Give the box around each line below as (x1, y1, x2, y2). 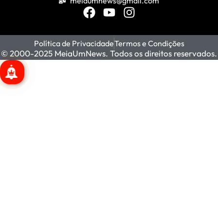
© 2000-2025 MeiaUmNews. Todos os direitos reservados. (1, 48, 217, 59)
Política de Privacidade (34, 38, 114, 49)
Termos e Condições (114, 38, 184, 49)
